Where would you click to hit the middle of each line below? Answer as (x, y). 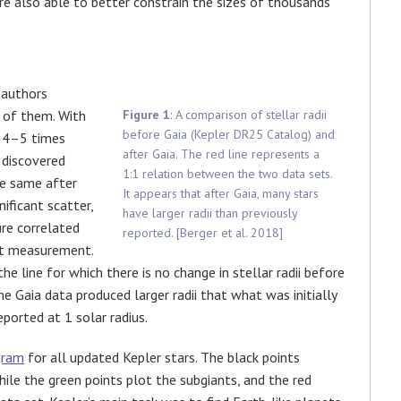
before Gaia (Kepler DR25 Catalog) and (229, 134)
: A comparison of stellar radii (248, 114)
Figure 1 (146, 114)
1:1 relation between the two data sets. (227, 173)
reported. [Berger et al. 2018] (203, 232)
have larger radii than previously (210, 213)
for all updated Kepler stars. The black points (162, 357)
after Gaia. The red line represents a (221, 154)
